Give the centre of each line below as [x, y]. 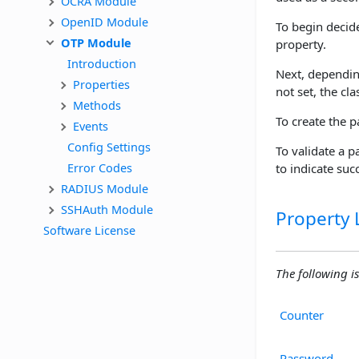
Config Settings [109, 146]
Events [91, 125]
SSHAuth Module [107, 209]
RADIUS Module [105, 188]
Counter [302, 315]
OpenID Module [105, 21]
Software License [89, 230]
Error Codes [100, 167]
